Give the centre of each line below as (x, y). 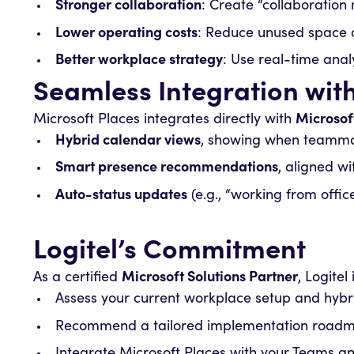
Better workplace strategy (139, 61)
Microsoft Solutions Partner (210, 279)
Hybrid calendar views (128, 141)
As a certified (77, 279)
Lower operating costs (126, 34)
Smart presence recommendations (166, 169)
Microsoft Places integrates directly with (164, 120)
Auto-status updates (121, 196)
